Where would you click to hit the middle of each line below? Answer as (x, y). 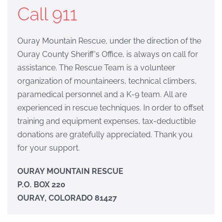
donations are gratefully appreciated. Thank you (105, 135)
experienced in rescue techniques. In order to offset (111, 108)
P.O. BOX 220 (41, 185)
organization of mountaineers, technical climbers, (107, 81)
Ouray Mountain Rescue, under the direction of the (109, 41)
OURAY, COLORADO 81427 (67, 198)
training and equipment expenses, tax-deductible (107, 121)
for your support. (49, 148)
